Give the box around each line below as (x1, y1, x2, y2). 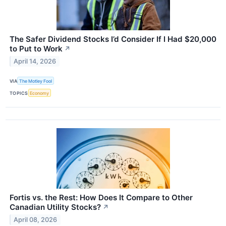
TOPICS (10, 90, 28, 96)
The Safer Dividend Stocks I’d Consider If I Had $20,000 (10, 34, 216, 44)
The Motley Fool (19, 78, 52, 84)
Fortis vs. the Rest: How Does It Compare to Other (10, 193, 193, 203)
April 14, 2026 (14, 57, 56, 65)
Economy (30, 90, 49, 96)
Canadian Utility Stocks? (10, 202, 101, 212)
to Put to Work (10, 43, 63, 53)
